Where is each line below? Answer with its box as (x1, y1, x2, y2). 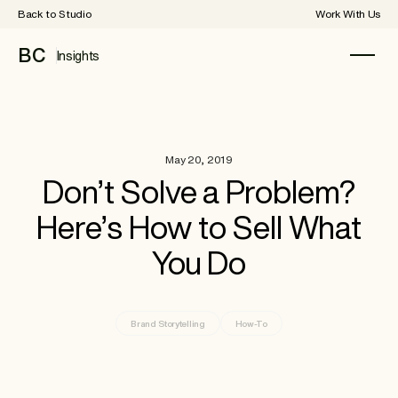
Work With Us (314, 8, 380, 20)
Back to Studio (18, 8, 92, 20)
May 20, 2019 (165, 154, 233, 165)
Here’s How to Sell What (36, 210, 362, 243)
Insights (56, 50, 100, 62)
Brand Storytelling (131, 319, 205, 329)
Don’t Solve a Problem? (42, 174, 356, 208)
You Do (151, 245, 247, 279)
